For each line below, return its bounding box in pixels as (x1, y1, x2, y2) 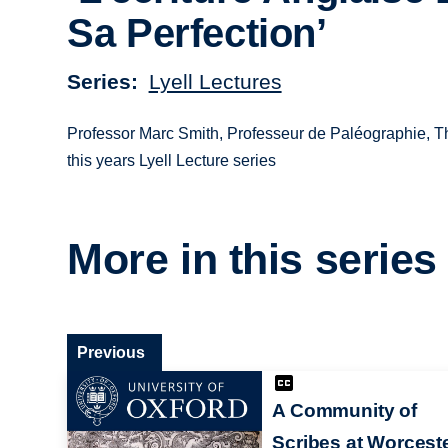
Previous (77, 343, 146, 361)
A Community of (272, 399, 417, 421)
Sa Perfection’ (67, 11, 327, 56)
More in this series (67, 235, 438, 284)
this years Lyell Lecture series (67, 151, 277, 169)
